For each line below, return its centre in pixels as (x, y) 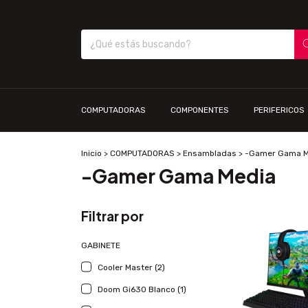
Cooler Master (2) (131, 267)
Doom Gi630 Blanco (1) (142, 289)
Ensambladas (210, 153)
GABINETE (101, 245)
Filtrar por (112, 216)
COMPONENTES (200, 110)
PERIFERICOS (279, 110)
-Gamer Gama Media (178, 176)
